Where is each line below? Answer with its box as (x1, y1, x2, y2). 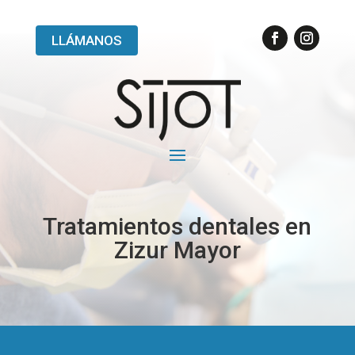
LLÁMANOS (51, 32, 122, 49)
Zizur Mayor (113, 235, 241, 264)
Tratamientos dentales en (43, 212, 312, 240)
